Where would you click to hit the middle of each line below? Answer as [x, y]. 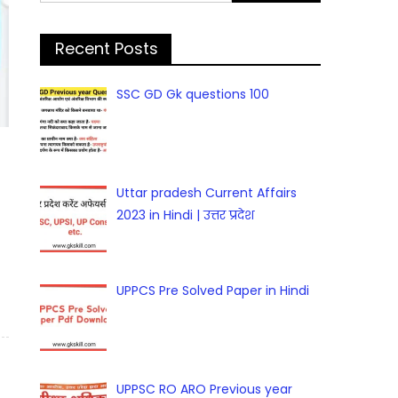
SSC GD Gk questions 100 [192, 94]
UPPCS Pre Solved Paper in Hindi [212, 291]
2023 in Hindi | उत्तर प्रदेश [185, 215]
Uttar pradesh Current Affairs [206, 192]
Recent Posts [107, 48]
